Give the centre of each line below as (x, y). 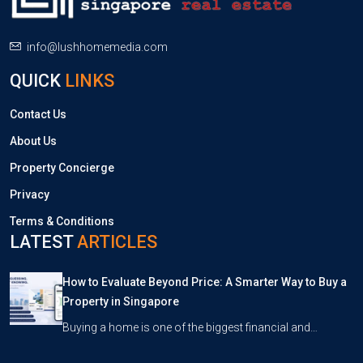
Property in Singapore (120, 301)
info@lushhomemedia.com (97, 47)
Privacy (30, 194)
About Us (33, 141)
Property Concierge (62, 168)
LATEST (43, 242)
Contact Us (38, 114)
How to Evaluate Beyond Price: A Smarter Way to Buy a (204, 282)
